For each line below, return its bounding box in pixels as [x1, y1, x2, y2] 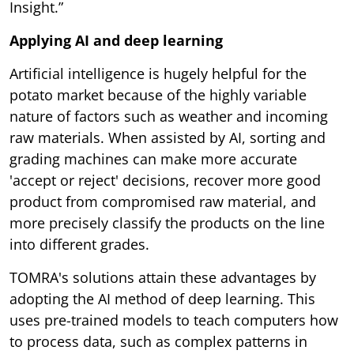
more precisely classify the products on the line [9, 213, 325, 232]
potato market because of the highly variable [9, 85, 307, 104]
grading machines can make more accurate [9, 149, 297, 168]
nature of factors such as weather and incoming [9, 106, 328, 126]
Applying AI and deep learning [9, 30, 223, 50]
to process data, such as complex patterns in [9, 331, 307, 351]
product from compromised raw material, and [9, 191, 316, 211]
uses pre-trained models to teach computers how [9, 310, 338, 330]
